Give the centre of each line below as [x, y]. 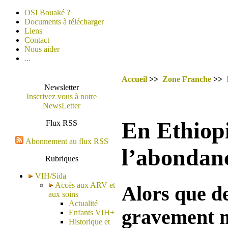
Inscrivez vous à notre [62, 96]
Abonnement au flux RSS [67, 141]
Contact [37, 40]
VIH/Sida [51, 176]
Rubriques [62, 159]
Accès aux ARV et [84, 185]
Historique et [89, 222]
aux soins [63, 194]
